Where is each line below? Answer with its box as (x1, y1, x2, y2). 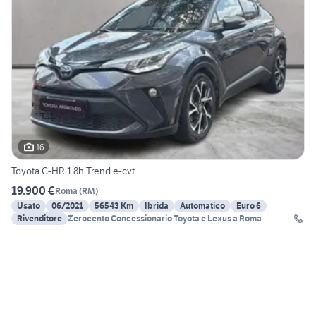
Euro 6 (236, 200, 261, 212)
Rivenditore (17, 213, 62, 224)
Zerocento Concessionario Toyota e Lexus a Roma (68, 213, 262, 224)
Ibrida (145, 200, 169, 212)
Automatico (180, 200, 225, 212)
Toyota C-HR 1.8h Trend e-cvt (11, 164, 135, 178)
